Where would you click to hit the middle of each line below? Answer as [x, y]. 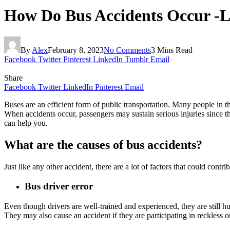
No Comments [127, 50]
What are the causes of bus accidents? [105, 145]
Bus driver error [60, 186]
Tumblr [137, 59]
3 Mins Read [172, 50]
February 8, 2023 [76, 50]
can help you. [27, 123]
